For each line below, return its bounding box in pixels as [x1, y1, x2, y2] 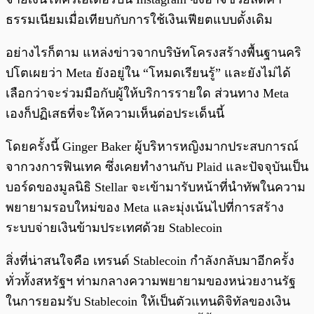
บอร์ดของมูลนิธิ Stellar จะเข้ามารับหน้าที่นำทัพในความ [6, 180, 306, 195]
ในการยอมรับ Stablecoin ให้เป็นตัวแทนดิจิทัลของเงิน [6, 294, 290, 309]
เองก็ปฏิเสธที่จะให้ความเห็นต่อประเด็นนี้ [6, 107, 224, 121]
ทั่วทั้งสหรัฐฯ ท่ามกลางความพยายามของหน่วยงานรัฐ [6, 274, 296, 289]
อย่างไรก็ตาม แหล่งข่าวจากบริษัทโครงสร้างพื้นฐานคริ [6, 46, 301, 60]
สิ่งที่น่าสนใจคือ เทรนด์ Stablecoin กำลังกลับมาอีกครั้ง [6, 254, 294, 268]
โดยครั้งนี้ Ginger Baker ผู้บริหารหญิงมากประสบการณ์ [6, 139, 299, 154]
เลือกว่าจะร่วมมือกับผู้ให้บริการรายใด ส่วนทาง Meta [6, 86, 289, 101]
